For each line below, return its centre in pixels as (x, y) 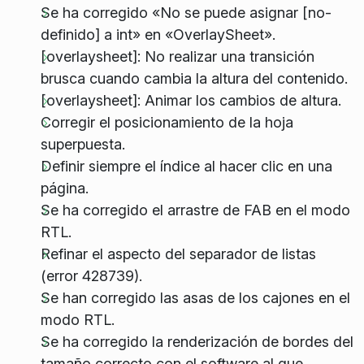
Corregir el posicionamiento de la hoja (167, 123)
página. (64, 188)
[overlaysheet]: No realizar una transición (177, 57)
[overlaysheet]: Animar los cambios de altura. (191, 101)
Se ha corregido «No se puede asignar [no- (186, 13)
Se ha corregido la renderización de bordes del (197, 342)
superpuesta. (82, 145)
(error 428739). (91, 276)
